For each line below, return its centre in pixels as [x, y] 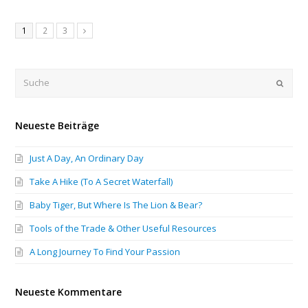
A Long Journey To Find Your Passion [105, 251]
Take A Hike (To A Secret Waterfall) [101, 181]
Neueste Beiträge [57, 125]
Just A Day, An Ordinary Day [87, 158]
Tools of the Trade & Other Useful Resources [123, 228]
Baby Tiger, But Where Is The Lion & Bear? [116, 205]
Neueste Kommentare [69, 291]
